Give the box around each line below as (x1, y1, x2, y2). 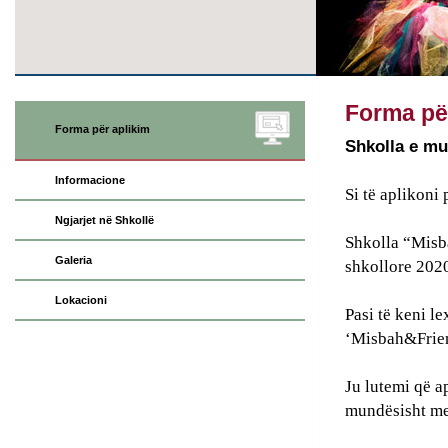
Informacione (54, 174, 125, 187)
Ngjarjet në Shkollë (54, 214, 154, 227)
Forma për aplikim (54, 123, 150, 136)
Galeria (54, 254, 92, 267)
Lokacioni (54, 294, 107, 307)
